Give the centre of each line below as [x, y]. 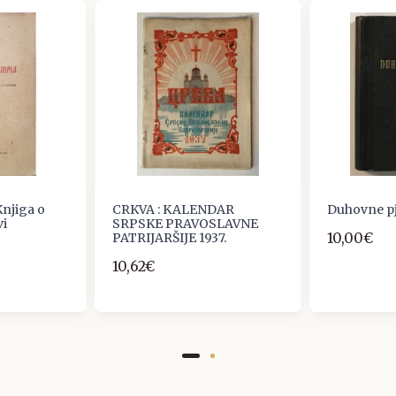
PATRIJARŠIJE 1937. [170, 238]
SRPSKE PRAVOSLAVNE [186, 224]
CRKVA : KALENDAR [174, 210]
